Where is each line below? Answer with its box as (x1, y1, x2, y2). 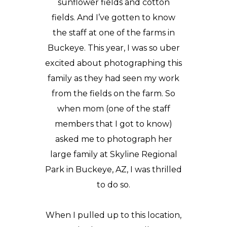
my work (144, 73, 179, 83)
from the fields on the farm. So (52, 89, 175, 98)
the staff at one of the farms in (52, 28, 175, 37)
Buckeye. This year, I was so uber (47, 43, 180, 53)
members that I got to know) (55, 119, 172, 129)
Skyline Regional (109, 149, 177, 159)
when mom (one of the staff (57, 104, 170, 113)
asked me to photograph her (55, 134, 172, 144)
